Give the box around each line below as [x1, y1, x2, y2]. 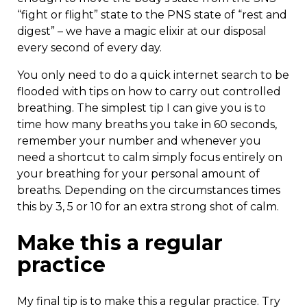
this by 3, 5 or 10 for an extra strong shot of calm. [17, 200, 279, 214]
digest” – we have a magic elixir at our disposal [17, 25, 267, 38]
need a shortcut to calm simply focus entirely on [17, 151, 282, 164]
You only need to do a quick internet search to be [17, 69, 289, 82]
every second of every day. [17, 41, 162, 55]
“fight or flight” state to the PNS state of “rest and [17, 8, 287, 22]
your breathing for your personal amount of [17, 167, 260, 181]
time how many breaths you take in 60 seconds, [17, 118, 277, 132]
